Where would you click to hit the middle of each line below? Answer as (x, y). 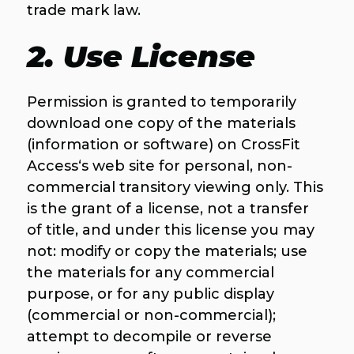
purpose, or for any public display (150, 294)
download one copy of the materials (161, 123)
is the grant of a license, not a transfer (168, 209)
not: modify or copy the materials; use (167, 251)
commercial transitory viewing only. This (175, 187)
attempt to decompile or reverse (149, 337)
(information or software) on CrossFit (163, 145)
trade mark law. (83, 10)
